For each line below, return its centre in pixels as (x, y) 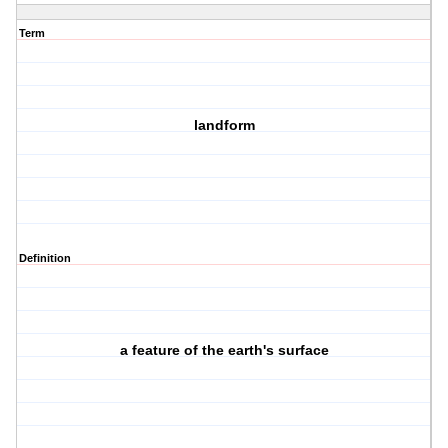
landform (224, 125)
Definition (45, 258)
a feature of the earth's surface (224, 350)
